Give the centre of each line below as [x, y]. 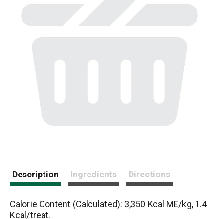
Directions [150, 174]
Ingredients [94, 174]
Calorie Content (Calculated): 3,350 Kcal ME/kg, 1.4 [109, 204]
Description [35, 174]
